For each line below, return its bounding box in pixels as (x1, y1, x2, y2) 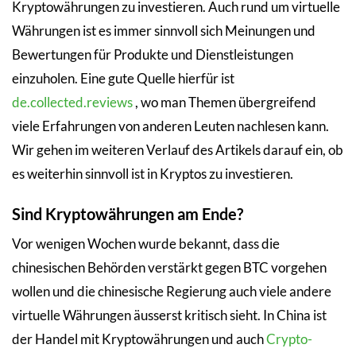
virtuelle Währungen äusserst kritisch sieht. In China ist (12, 306, 327, 323)
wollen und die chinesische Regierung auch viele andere (12, 282, 331, 300)
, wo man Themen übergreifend (133, 94, 316, 110)
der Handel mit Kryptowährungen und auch (12, 330, 266, 347)
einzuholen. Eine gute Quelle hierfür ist (12, 70, 234, 87)
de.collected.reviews (12, 94, 133, 110)
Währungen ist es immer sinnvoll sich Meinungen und (12, 22, 315, 39)
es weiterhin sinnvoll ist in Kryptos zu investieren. (12, 165, 293, 182)
